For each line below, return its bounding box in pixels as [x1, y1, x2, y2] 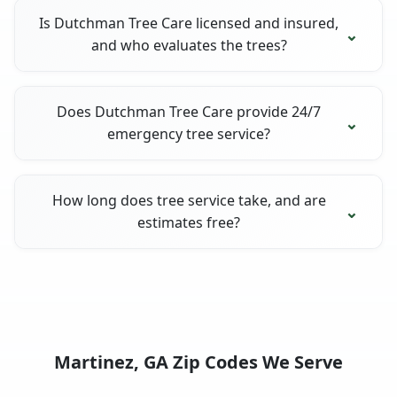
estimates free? [137, 212, 241, 232]
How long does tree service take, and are [51, 190, 326, 210]
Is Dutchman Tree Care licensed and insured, [39, 12, 339, 33]
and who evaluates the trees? [90, 35, 287, 55]
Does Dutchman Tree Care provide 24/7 [57, 101, 322, 121]
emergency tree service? [107, 123, 271, 144]
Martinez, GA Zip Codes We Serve [54, 349, 343, 374]
